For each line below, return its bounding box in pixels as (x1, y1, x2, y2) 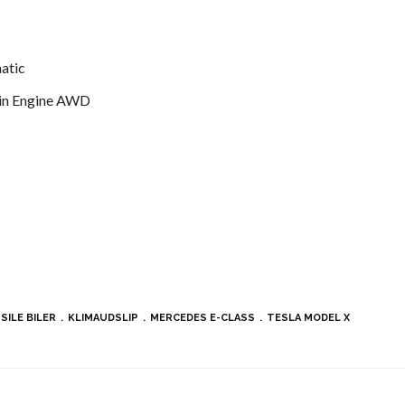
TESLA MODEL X (267, 312, 350, 325)
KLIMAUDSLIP (68, 312, 138, 325)
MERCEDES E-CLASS (150, 312, 255, 325)
